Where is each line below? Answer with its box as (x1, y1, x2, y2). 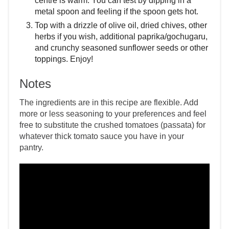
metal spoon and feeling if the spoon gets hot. (35, 7, 198, 16)
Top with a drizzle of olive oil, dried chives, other (35, 21, 207, 30)
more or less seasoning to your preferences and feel (19, 109, 207, 119)
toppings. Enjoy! (35, 55, 93, 64)
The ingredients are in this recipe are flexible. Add (19, 98, 198, 107)
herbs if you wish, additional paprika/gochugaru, (35, 32, 208, 41)
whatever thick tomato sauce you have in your (19, 132, 184, 141)
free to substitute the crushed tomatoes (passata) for (19, 121, 205, 130)
